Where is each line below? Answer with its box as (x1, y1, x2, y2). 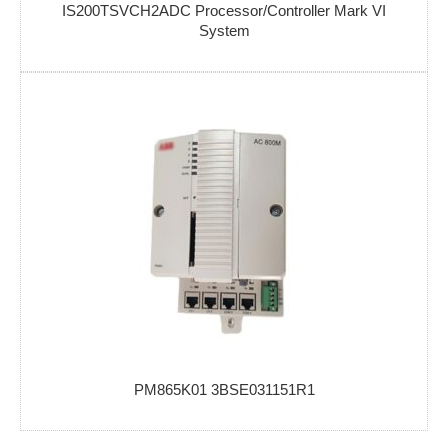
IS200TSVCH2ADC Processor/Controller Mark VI (62, 2, 386, 20)
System (198, 22, 250, 40)
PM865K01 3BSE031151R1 (133, 381, 315, 399)
